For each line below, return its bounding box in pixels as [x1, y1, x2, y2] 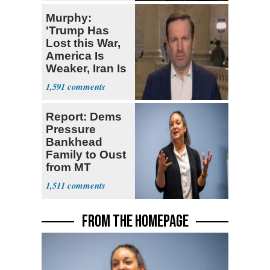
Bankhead [46, 136, 102, 149]
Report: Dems [46, 110, 122, 124]
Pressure [46, 123, 96, 136]
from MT [46, 161, 91, 174]
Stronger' [46, 75, 97, 88]
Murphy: [46, 11, 92, 25]
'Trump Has [46, 24, 109, 37]
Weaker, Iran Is [46, 62, 127, 75]
